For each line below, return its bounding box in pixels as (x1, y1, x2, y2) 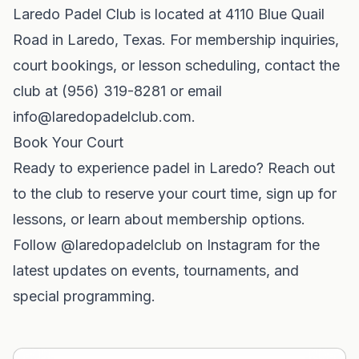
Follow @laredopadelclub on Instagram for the (13, 236, 320, 253)
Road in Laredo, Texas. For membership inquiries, (13, 31, 339, 48)
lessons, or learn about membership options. (13, 211, 305, 228)
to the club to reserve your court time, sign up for (13, 185, 337, 202)
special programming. (13, 288, 155, 305)
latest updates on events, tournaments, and (13, 262, 299, 279)
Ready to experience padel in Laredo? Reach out (13, 159, 335, 176)
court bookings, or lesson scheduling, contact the (13, 57, 340, 74)
